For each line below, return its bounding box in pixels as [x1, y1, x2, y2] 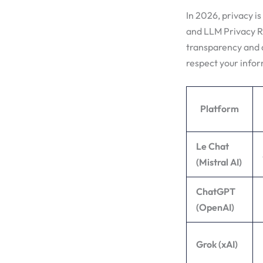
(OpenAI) [196, 201, 234, 213]
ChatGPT [196, 185, 235, 197]
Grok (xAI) [196, 238, 238, 250]
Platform [200, 102, 239, 114]
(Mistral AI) [196, 156, 242, 168]
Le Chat [196, 140, 229, 152]
